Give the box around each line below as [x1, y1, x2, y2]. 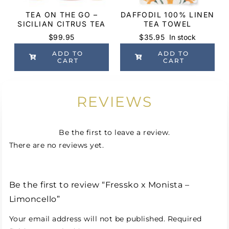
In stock [169, 32, 196, 41]
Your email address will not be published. [9, 214, 166, 223]
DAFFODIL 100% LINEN [120, 10, 215, 19]
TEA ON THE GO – [25, 10, 98, 19]
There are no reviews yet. [9, 140, 104, 150]
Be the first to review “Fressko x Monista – [9, 179, 190, 190]
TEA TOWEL [143, 19, 192, 28]
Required [167, 214, 202, 223]
